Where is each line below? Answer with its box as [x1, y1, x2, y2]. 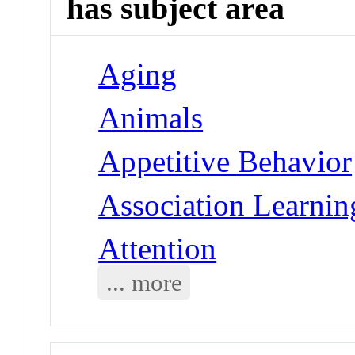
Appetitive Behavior [98, 143, 353, 178]
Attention [98, 231, 217, 265]
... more [105, 268, 182, 296]
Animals [98, 100, 204, 135]
